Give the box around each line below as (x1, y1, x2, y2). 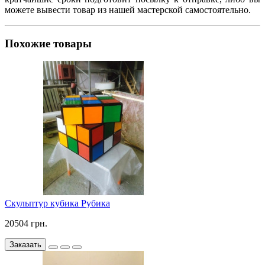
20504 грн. (5, 218, 47, 229)
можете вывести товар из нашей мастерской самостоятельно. (5, 4, 251, 15)
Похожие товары (5, 37, 92, 50)
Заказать (9, 240, 41, 250)
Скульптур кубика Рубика (5, 198, 110, 209)
